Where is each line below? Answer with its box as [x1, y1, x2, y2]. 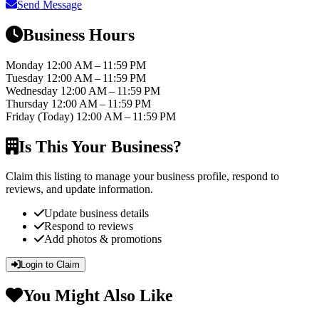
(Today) [38, 110, 73, 122]
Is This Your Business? [19, 137, 182, 156]
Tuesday [6, 71, 46, 84]
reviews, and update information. [6, 183, 153, 196]
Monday [6, 58, 46, 71]
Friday [6, 110, 38, 122]
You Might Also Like [23, 286, 173, 305]
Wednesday [6, 84, 61, 97]
